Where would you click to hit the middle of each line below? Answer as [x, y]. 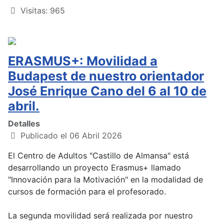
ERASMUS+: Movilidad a [83, 61]
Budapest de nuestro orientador [106, 76]
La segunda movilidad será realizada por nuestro [100, 215]
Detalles [24, 123]
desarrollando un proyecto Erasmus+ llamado [94, 167]
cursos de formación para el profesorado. [88, 191]
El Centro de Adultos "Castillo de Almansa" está [98, 155]
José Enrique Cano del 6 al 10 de [107, 91]
